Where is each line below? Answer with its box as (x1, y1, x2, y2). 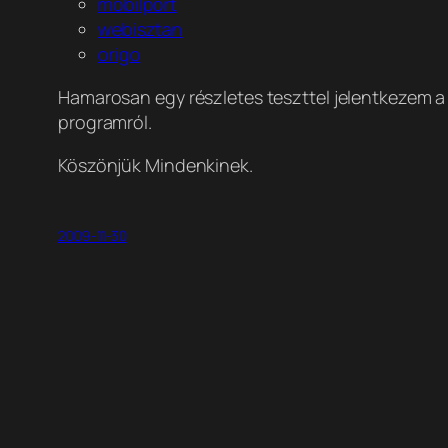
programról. (58, 110, 152, 135)
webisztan (98, 17, 184, 42)
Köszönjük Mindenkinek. (58, 153, 253, 178)
